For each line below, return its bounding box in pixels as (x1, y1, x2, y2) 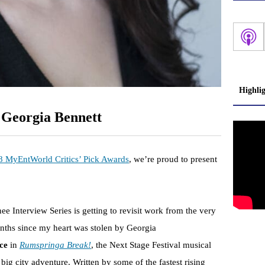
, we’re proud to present (129, 154, 217, 164)
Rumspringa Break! (20, 240, 91, 250)
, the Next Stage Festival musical (91, 240, 211, 250)
